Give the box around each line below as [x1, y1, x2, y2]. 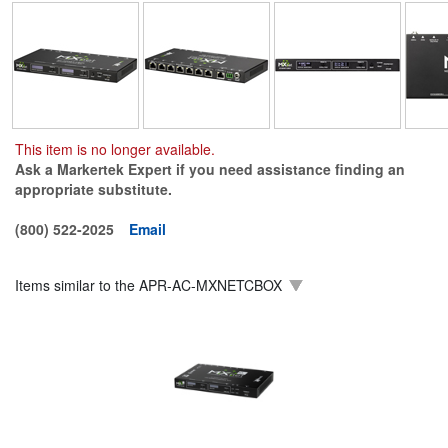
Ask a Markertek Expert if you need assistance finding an [15, 158, 405, 179]
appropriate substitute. [15, 178, 172, 199]
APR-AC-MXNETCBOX [139, 274, 282, 295]
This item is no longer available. [15, 138, 215, 159]
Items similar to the [15, 274, 139, 295]
